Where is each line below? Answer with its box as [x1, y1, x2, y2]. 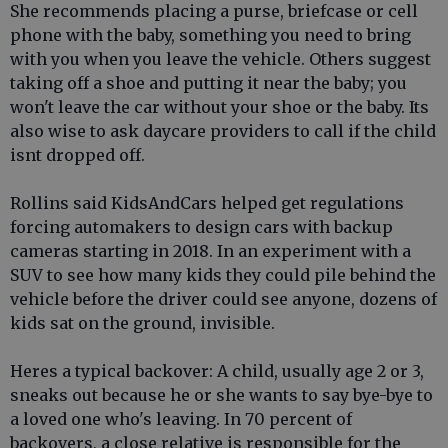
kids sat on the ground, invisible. [10, 313, 275, 333]
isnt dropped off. [10, 145, 145, 165]
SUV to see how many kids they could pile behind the [10, 265, 436, 285]
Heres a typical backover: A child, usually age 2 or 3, [10, 361, 424, 381]
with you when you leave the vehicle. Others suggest [10, 49, 431, 69]
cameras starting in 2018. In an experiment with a [10, 241, 411, 261]
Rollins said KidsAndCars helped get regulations [10, 193, 404, 213]
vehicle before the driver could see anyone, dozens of [10, 289, 437, 309]
